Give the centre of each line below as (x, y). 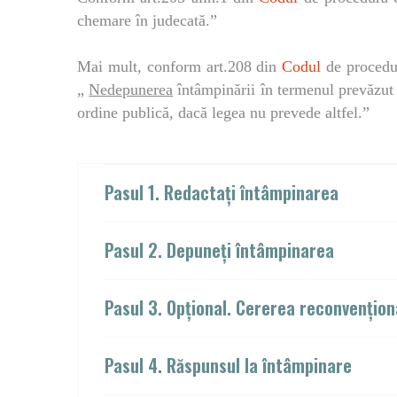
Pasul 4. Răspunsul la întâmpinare (228, 365)
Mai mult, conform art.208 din (180, 66)
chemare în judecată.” (147, 20)
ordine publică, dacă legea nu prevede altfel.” (223, 113)
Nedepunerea (131, 90)
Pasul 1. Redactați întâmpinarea (222, 192)
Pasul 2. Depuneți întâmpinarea (219, 250)
